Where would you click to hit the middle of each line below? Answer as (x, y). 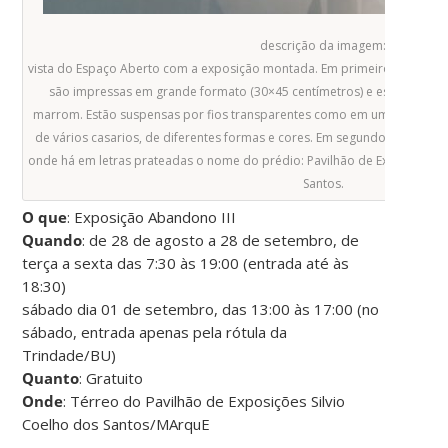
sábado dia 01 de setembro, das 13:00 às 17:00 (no (201, 309)
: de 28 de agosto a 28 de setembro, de (221, 240)
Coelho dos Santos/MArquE (116, 424)
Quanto (51, 378)
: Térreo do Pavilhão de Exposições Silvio (204, 401)
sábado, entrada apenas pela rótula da (155, 332)
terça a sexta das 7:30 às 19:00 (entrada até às (186, 263)
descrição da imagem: (323, 46)
